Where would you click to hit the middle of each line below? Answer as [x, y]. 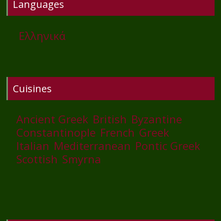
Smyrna [82, 159]
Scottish [37, 159]
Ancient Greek [53, 119]
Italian [33, 145]
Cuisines [33, 88]
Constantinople [56, 132]
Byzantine [157, 119]
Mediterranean [92, 145]
